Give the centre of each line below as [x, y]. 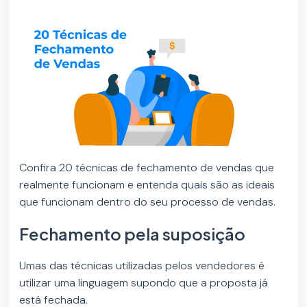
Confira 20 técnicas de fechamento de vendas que [147, 168]
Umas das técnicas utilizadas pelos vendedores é [142, 266]
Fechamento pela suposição [133, 234]
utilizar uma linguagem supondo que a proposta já [144, 283]
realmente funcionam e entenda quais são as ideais [147, 185]
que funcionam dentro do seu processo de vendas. [148, 202]
